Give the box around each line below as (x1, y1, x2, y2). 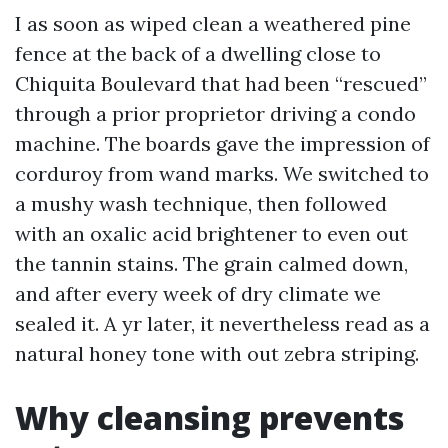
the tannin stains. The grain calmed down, (15, 251, 408, 276)
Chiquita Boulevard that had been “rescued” (15, 71, 427, 96)
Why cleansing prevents (15, 396, 404, 439)
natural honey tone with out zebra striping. (15, 341, 419, 366)
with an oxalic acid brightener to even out (15, 221, 408, 246)
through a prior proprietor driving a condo (15, 101, 416, 126)
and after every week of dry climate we (15, 281, 381, 306)
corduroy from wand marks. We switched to (15, 161, 429, 186)
